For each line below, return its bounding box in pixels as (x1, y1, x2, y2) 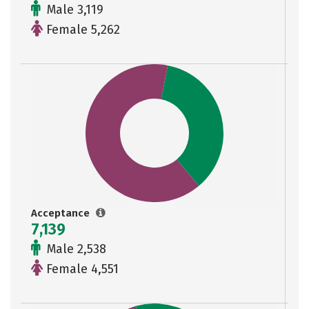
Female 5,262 (43, 22, 120, 37)
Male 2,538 (43, 241, 106, 257)
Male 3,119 (43, 2, 103, 17)
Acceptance (31, 207, 92, 219)
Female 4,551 (43, 261, 119, 277)
